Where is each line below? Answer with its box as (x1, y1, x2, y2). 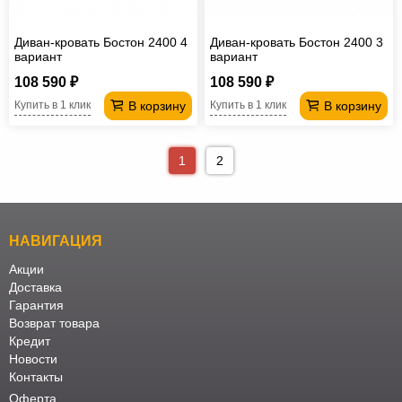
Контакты (9, 370, 63, 385)
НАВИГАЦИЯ (9, 233, 102, 249)
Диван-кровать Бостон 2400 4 (14, 34, 188, 49)
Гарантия (9, 298, 64, 313)
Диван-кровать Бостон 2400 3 (210, 34, 384, 49)
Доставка (9, 280, 62, 295)
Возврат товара (9, 316, 100, 331)
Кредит (9, 334, 50, 349)
